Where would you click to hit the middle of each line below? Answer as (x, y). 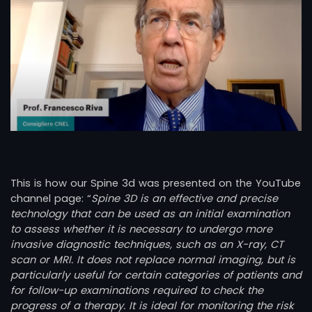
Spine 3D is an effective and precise (185, 198)
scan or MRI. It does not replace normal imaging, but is (153, 259)
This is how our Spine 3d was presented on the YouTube (156, 183)
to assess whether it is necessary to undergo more (141, 229)
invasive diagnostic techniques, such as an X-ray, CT (147, 244)
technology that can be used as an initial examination (150, 213)
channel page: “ (51, 198)
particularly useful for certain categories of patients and (156, 275)
